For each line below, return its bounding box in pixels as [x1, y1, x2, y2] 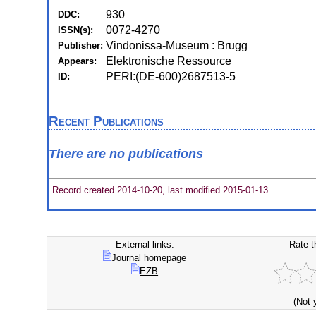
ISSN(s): [58, 25, 93, 35]
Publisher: [58, 40, 103, 51]
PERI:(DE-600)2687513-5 [106, 71, 236, 83]
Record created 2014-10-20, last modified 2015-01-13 [49, 184, 268, 195]
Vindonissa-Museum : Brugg [106, 39, 248, 51]
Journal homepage [111, 253, 187, 263]
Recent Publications [49, 114, 164, 128]
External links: [115, 239, 174, 250]
